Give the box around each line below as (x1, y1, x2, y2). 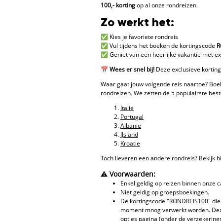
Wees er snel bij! (110, 65, 154, 74)
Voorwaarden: (110, 169, 155, 179)
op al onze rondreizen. (135, 1, 198, 10)
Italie (120, 104, 134, 112)
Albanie (120, 121, 141, 130)
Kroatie (120, 139, 140, 148)
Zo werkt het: (101, 17, 174, 29)
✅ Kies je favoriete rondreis (101, 33, 178, 41)
